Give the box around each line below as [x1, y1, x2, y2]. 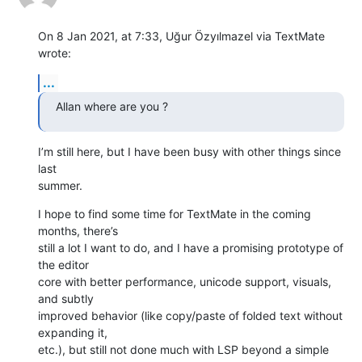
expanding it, [38, 325, 111, 339]
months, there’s [38, 223, 121, 238]
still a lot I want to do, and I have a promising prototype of [38, 240, 343, 255]
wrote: [38, 45, 71, 60]
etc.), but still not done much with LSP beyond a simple [38, 342, 332, 356]
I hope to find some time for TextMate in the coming [38, 206, 311, 221]
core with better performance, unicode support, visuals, [38, 274, 331, 288]
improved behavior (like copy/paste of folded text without [38, 308, 343, 322]
